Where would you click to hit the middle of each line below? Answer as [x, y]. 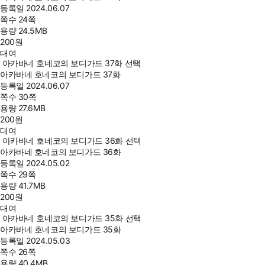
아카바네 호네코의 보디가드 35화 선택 [72, 218]
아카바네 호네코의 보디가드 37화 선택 [71, 63]
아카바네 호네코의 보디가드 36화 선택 [72, 140]
